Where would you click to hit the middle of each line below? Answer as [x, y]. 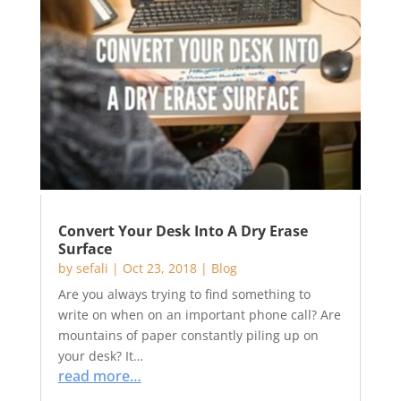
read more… [99, 376]
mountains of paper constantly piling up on [188, 335]
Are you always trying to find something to [184, 294]
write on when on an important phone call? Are [199, 315]
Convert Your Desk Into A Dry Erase [183, 231]
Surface [85, 249]
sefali [92, 268]
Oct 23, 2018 [159, 268]
